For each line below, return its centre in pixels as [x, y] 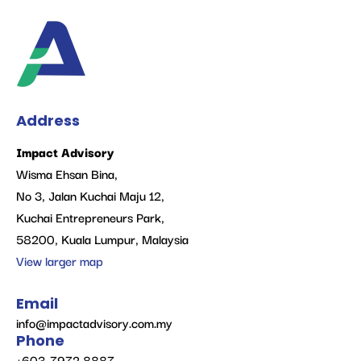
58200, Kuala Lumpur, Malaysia [102, 239]
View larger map [60, 261]
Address [48, 121]
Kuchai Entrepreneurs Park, [90, 217]
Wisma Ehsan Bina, [67, 174]
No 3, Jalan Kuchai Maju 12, [90, 195]
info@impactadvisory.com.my [94, 322]
